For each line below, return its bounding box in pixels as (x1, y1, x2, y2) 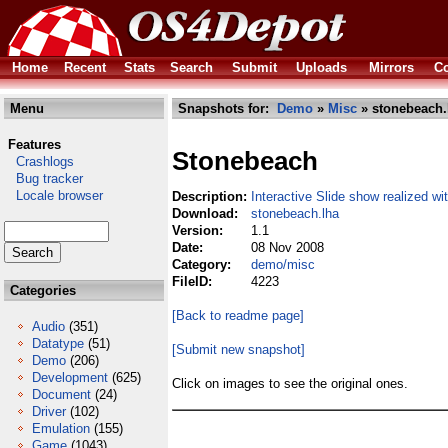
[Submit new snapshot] (172, 342, 305, 357)
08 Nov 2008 (251, 240, 324, 255)
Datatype (32, 336, 84, 351)
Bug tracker (4, 171, 83, 186)
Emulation (32, 421, 90, 436)
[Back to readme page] (172, 308, 304, 323)
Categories (6, 283, 76, 298)
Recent (64, 60, 106, 75)
